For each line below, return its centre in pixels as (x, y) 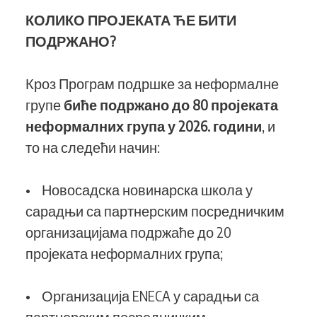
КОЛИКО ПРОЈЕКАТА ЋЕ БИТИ (131, 19)
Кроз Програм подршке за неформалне (152, 83)
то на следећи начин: (93, 147)
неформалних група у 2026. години (144, 126)
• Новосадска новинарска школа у (139, 189)
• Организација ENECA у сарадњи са (142, 295)
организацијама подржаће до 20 (128, 232)
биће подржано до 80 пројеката (171, 104)
